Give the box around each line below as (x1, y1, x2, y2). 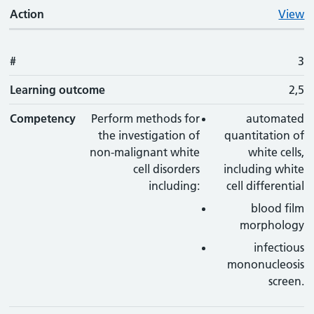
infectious (254, 240, 305, 254)
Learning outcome (10, 83, 106, 97)
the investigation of (97, 128, 200, 142)
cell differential (226, 179, 305, 193)
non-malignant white (89, 145, 200, 159)
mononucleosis (227, 257, 305, 271)
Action (10, 7, 45, 21)
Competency (10, 111, 76, 125)
